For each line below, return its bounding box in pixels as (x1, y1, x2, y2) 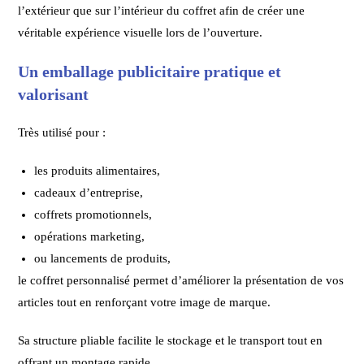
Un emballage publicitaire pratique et (18, 62, 282, 80)
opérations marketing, (34, 229, 145, 243)
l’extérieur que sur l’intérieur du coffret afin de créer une (18, 3, 305, 17)
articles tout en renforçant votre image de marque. (18, 295, 271, 309)
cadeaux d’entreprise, (34, 185, 144, 199)
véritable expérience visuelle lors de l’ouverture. (18, 25, 263, 39)
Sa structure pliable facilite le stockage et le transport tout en (18, 333, 323, 347)
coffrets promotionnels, (34, 207, 153, 221)
